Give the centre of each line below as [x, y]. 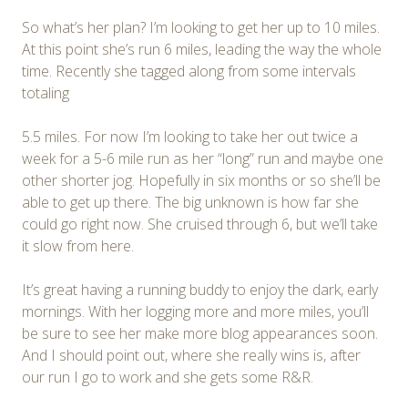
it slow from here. [78, 246]
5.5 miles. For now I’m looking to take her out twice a [190, 137]
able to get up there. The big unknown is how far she [190, 203]
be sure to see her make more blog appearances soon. [200, 334]
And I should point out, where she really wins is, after [191, 356]
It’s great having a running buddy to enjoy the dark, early [200, 290]
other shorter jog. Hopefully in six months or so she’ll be [201, 181]
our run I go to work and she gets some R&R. [168, 377]
